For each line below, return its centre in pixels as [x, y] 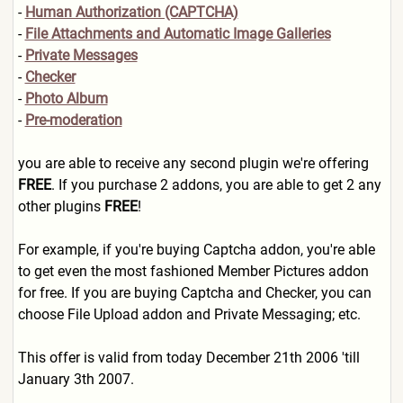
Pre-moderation [73, 120]
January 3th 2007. [76, 379]
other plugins [61, 206]
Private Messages [81, 55]
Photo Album [66, 99]
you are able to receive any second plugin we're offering [193, 163]
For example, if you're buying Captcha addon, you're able [196, 250]
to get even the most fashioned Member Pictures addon [193, 271]
